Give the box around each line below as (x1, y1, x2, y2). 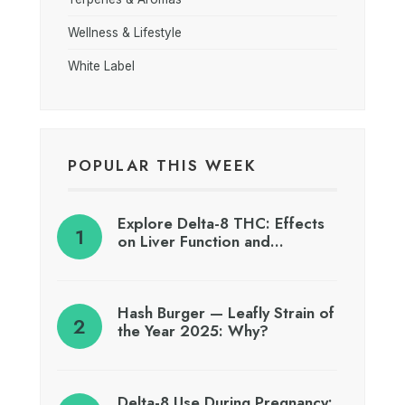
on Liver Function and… (118, 230, 284, 252)
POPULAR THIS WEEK (68, 154, 257, 176)
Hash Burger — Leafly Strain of (118, 301, 334, 324)
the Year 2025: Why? (118, 319, 268, 342)
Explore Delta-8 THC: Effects (118, 212, 325, 234)
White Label (68, 58, 135, 73)
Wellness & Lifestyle (68, 24, 182, 40)
